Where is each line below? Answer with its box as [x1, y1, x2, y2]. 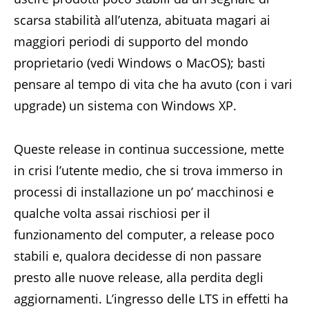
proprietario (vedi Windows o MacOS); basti [14, 54, 266, 71]
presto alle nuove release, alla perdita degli [14, 269, 263, 286]
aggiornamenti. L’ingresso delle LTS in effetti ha [14, 290, 288, 307]
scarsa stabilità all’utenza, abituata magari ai [14, 12, 270, 28]
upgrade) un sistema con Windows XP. [14, 97, 237, 114]
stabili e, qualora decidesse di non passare [14, 248, 261, 264]
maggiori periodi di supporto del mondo [14, 33, 248, 50]
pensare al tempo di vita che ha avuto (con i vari [14, 76, 292, 92]
